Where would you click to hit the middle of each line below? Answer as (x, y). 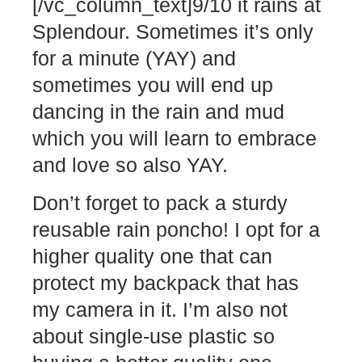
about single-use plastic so (154, 337)
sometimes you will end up (153, 84)
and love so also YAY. (130, 164)
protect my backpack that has (166, 283)
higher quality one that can (152, 257)
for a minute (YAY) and (134, 58)
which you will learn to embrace (175, 138)
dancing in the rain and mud (158, 111)
